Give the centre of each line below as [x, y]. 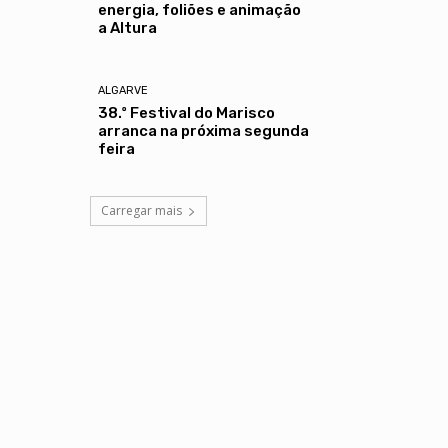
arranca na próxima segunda [204, 130]
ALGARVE [123, 90]
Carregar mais [141, 210]
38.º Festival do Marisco [187, 112]
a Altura [128, 27]
